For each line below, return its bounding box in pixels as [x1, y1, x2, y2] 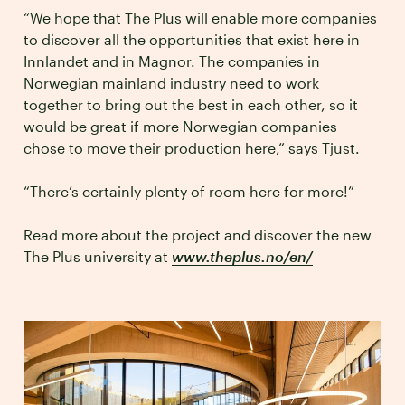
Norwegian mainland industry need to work [24, 74, 319, 92]
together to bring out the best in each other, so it [24, 96, 358, 114]
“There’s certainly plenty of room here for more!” [24, 183, 354, 201]
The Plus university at [24, 248, 172, 266]
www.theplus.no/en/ [172, 248, 313, 266]
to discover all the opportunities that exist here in [24, 31, 360, 49]
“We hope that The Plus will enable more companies [24, 9, 377, 27]
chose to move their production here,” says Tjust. [24, 139, 360, 157]
